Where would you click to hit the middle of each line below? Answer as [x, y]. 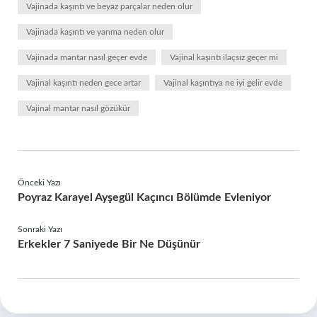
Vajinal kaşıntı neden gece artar [83, 83]
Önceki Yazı [39, 183]
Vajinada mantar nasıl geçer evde [87, 57]
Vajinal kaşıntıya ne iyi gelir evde [223, 83]
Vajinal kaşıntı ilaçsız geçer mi [224, 57]
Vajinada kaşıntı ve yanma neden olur [95, 32]
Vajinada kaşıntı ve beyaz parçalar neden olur [109, 6]
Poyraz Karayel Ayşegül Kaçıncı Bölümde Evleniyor [144, 197]
